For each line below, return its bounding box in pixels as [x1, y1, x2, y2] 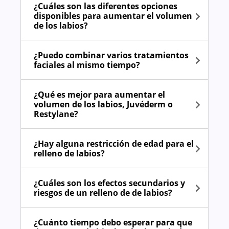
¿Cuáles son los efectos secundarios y [34, 177, 185, 189]
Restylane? [34, 108, 78, 120]
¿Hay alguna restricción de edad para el [34, 138, 194, 150]
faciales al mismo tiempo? [34, 59, 140, 71]
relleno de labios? [34, 148, 105, 159]
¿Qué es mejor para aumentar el [34, 89, 165, 101]
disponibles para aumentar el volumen [34, 10, 192, 22]
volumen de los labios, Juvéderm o [34, 99, 173, 110]
